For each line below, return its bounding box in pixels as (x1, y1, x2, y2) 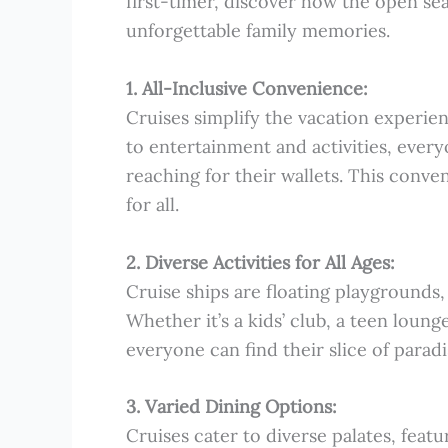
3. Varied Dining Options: (126, 395, 337, 419)
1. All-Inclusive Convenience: (126, 76, 368, 100)
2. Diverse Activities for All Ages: (126, 250, 395, 274)
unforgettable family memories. (126, 19, 390, 42)
